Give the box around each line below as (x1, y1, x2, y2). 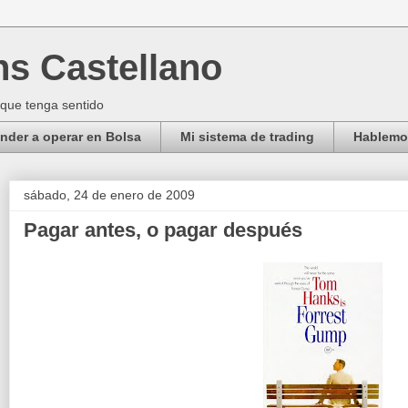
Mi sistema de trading (180, 129, 314, 145)
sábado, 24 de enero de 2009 (24, 187, 195, 202)
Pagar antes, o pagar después (24, 218, 302, 241)
